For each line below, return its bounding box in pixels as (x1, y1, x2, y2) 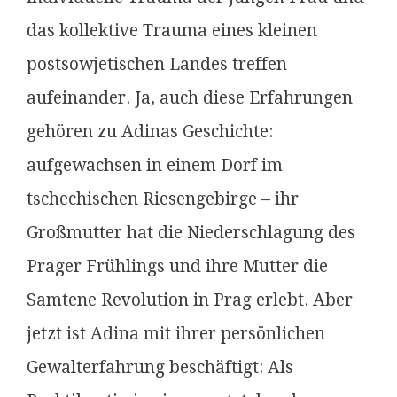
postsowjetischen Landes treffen (27, 54, 287, 74)
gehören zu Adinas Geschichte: (27, 121, 273, 142)
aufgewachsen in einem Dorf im (27, 155, 283, 175)
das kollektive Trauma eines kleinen (27, 20, 317, 41)
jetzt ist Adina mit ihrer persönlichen (27, 323, 325, 344)
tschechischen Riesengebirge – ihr (27, 189, 299, 209)
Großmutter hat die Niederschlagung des (27, 222, 355, 243)
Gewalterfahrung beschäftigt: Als (27, 357, 293, 378)
